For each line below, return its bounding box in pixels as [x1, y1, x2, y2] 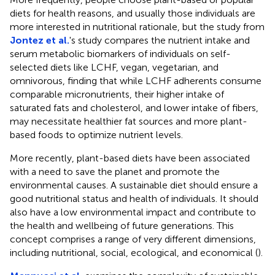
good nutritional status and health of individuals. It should [10, 192, 258, 204]
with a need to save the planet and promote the [10, 165, 220, 177]
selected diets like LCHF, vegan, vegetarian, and [10, 61, 219, 73]
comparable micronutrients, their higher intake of [10, 88, 224, 100]
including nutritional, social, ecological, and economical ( [10, 246, 258, 258]
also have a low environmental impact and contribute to [10, 206, 256, 218]
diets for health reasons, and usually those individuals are [10, 7, 255, 19]
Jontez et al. [10, 34, 69, 46]
